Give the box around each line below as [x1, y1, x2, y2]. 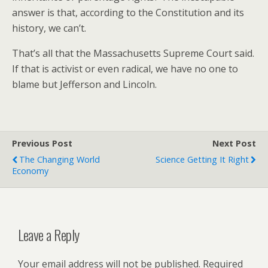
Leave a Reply [18, 223, 80, 245]
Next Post [212, 138, 256, 149]
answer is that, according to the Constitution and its [12, 6, 244, 19]
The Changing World [19, 154, 100, 165]
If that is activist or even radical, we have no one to [12, 62, 238, 75]
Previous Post [12, 138, 72, 149]
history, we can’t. [12, 22, 86, 35]
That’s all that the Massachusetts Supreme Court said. [12, 47, 254, 60]
